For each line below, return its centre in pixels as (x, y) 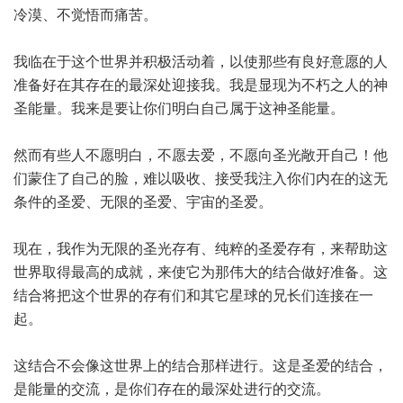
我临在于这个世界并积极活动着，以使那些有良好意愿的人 (201, 62)
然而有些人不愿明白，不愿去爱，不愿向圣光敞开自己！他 (201, 155)
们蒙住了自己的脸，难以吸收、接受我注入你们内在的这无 (201, 179)
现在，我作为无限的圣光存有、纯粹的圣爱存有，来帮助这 (201, 249)
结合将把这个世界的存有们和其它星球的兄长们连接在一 (193, 296)
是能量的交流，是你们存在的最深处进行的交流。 (172, 389)
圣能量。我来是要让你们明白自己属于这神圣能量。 (179, 108)
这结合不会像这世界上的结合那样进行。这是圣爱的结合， (201, 366)
